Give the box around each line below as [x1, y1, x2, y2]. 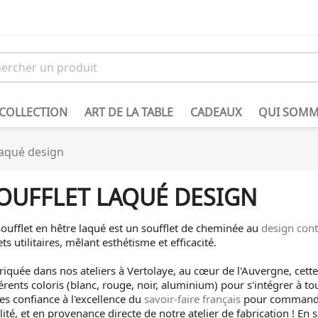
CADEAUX [190, 104, 241, 120]
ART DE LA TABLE [84, 104, 173, 120]
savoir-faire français [144, 292, 241, 306]
